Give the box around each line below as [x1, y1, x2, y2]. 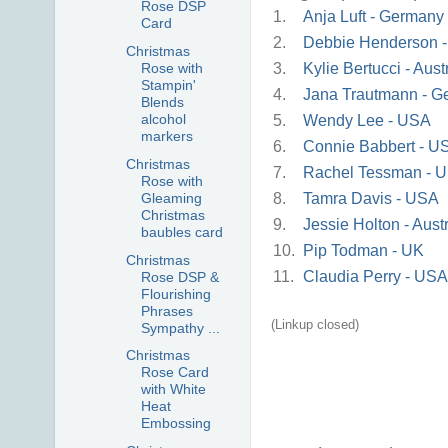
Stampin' [140, 77, 196, 94]
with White [140, 381, 206, 398]
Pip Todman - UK [303, 241, 424, 259]
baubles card [140, 223, 223, 240]
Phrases [140, 302, 193, 319]
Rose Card [140, 364, 209, 381]
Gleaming [140, 189, 202, 206]
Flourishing [140, 285, 211, 302]
